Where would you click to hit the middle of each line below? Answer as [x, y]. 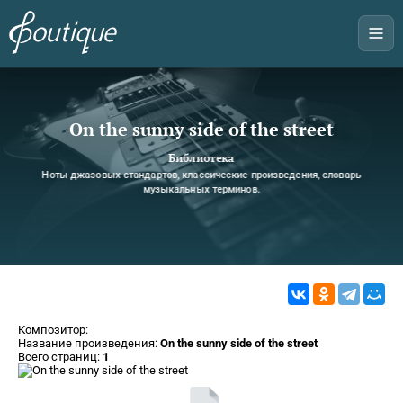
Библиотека [201, 157]
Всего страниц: [60, 356]
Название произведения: [89, 343]
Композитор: [53, 329]
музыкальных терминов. [201, 190]
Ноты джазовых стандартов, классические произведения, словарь [201, 175]
